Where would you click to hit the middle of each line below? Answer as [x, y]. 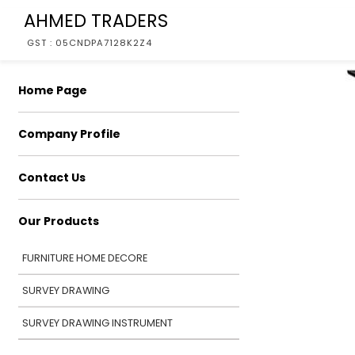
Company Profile [69, 134]
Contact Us [52, 177]
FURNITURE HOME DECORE [85, 258]
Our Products [59, 221]
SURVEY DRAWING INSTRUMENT [97, 323]
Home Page [53, 90]
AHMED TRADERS [96, 21]
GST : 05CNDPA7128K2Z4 [90, 43]
